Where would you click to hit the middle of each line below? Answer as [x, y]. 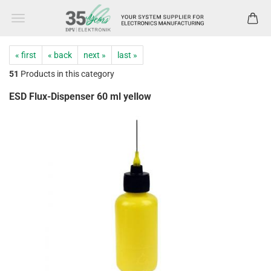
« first [26, 55]
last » [127, 55]
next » [95, 55]
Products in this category [67, 74]
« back [60, 55]
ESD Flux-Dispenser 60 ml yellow [80, 96]
